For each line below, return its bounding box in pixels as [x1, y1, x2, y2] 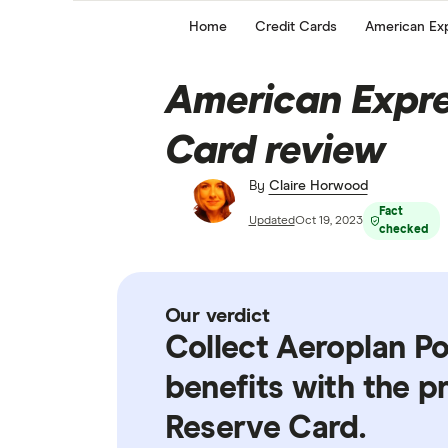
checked [378, 224, 428, 236]
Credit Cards [254, 19, 337, 34]
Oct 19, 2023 [294, 214, 363, 227]
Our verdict [164, 306, 270, 326]
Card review [164, 132, 385, 172]
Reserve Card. [164, 413, 366, 445]
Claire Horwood [268, 179, 368, 193]
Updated [248, 214, 295, 227]
